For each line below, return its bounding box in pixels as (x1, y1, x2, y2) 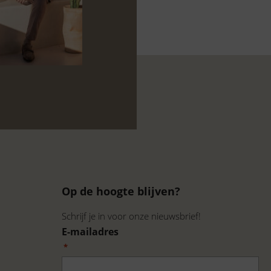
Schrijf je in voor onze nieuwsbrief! (62, 210, 201, 223)
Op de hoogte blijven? (62, 184, 180, 199)
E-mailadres (62, 225, 119, 239)
